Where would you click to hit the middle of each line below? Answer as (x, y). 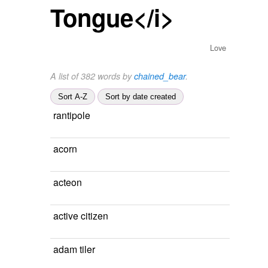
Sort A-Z (73, 97)
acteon (68, 182)
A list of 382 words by (92, 76)
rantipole (72, 115)
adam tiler (74, 249)
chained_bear (160, 76)
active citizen (81, 215)
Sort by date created (141, 97)
